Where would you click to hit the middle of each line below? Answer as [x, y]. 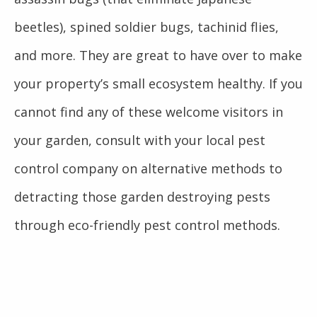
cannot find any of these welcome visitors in [149, 112]
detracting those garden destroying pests [142, 197]
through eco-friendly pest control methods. [147, 225]
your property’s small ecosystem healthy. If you [158, 83]
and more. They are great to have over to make [158, 55]
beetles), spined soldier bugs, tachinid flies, [146, 27]
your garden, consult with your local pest [140, 140]
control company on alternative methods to [148, 168]
